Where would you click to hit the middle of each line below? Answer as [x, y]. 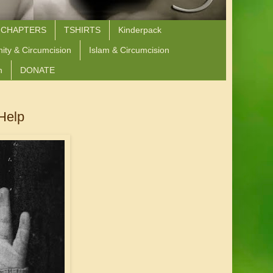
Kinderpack [140, 30]
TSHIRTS [82, 30]
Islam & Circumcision [129, 50]
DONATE [37, 70]
